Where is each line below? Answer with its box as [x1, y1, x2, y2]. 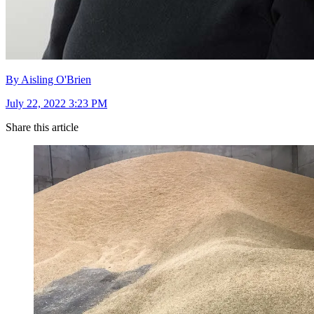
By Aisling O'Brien [6, 74, 91, 86]
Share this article [6, 121, 78, 134]
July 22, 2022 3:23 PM [6, 97, 107, 110]
